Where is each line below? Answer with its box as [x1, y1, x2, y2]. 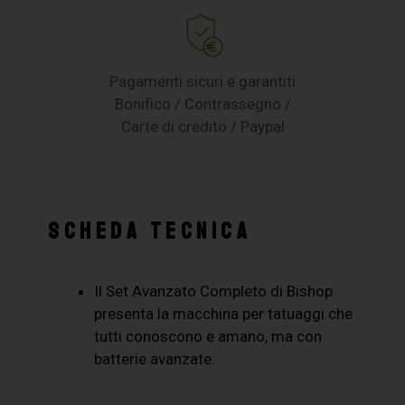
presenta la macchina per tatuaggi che [94, 305, 353, 324]
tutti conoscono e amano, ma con [94, 327, 323, 346]
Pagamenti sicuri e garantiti [109, 72, 296, 91]
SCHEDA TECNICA [48, 217, 252, 247]
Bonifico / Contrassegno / [114, 95, 291, 114]
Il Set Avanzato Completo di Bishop [94, 282, 334, 301]
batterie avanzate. [94, 350, 216, 369]
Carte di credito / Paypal [120, 118, 285, 137]
